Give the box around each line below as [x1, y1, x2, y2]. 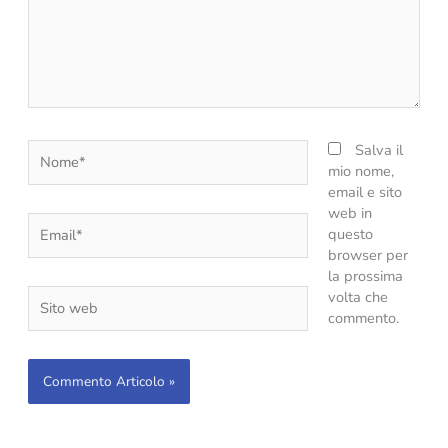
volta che [327, 287, 388, 308]
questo [327, 224, 373, 245]
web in [327, 203, 372, 224]
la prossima [327, 266, 403, 287]
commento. [327, 308, 399, 329]
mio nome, [327, 161, 394, 182]
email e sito [327, 182, 402, 203]
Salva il [354, 140, 403, 161]
